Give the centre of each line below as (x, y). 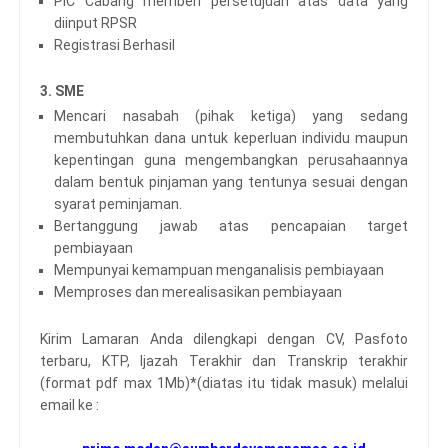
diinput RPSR (95, 22)
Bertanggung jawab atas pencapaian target (231, 226)
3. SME (62, 91)
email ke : (69, 404)
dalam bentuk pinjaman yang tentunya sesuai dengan (231, 182)
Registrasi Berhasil (114, 44)
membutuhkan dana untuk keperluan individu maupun (231, 138)
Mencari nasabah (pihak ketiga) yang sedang (231, 116)
